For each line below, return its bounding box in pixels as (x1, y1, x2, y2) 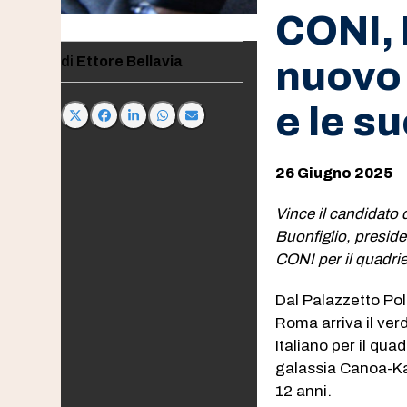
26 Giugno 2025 (275, 164, 393, 181)
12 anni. (275, 382, 333, 400)
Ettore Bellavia (76, 53, 183, 69)
